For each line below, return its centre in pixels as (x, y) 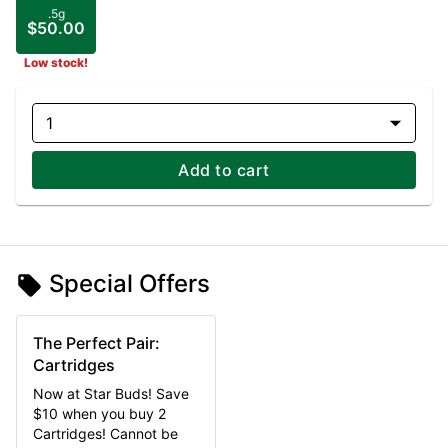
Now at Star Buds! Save (111, 394)
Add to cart (224, 170)
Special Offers (130, 283)
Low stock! (56, 62)
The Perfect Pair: (96, 343)
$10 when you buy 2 (99, 414)
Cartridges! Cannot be (105, 434)
